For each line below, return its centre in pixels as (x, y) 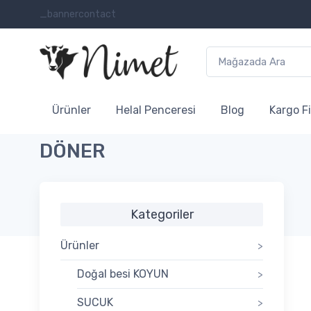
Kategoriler (162, 215)
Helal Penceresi (156, 110)
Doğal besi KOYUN (123, 274)
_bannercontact (78, 14)
